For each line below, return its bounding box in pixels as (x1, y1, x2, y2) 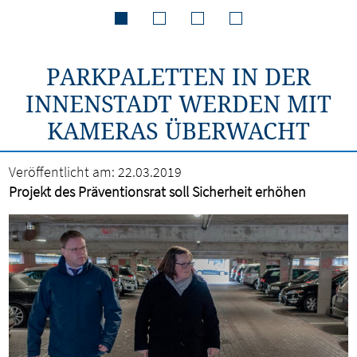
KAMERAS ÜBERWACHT (47, 115, 310, 146)
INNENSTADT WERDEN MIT (25, 88, 331, 119)
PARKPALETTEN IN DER (46, 61, 311, 92)
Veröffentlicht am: (9, 163, 116, 181)
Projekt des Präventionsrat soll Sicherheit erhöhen (9, 182, 307, 201)
